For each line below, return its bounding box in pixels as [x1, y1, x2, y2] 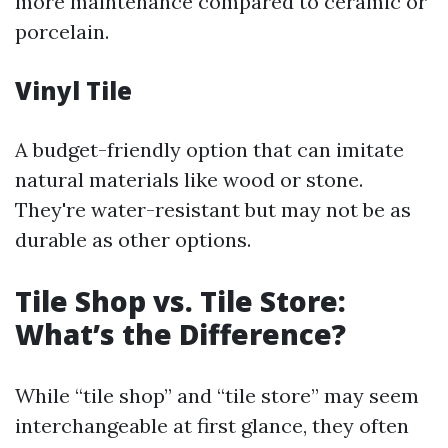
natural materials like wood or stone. [15, 167, 363, 192]
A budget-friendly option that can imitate [15, 137, 404, 162]
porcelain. [15, 19, 109, 44]
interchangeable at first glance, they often [15, 413, 409, 438]
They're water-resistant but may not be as [15, 197, 411, 222]
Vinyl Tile [15, 74, 132, 107]
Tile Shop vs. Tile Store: [15, 282, 346, 320]
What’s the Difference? [15, 315, 346, 353]
